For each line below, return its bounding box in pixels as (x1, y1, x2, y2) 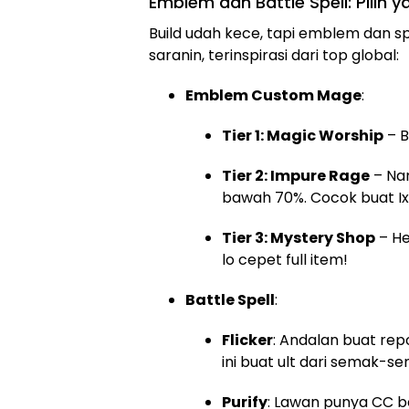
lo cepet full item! (222, 249, 348, 271)
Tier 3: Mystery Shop (222, 227, 375, 249)
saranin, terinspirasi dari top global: (149, 45, 399, 67)
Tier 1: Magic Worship (222, 125, 383, 147)
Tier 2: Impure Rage (222, 165, 370, 187)
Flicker (222, 330, 273, 351)
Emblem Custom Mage (185, 85, 362, 107)
